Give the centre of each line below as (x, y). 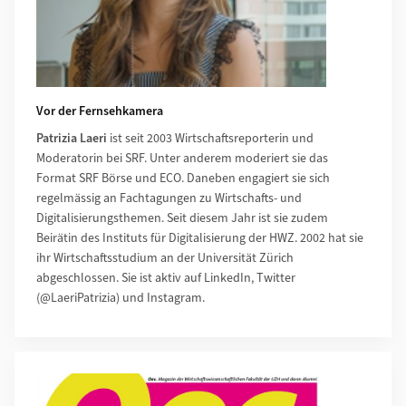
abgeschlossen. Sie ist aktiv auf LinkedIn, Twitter (166, 279)
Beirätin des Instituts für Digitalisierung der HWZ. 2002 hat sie (200, 239)
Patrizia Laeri (72, 139)
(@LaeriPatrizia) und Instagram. (121, 299)
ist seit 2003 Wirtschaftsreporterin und (210, 139)
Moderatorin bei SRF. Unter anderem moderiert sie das (182, 159)
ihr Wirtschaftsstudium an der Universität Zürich (165, 259)
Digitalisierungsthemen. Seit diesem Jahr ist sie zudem (182, 219)
